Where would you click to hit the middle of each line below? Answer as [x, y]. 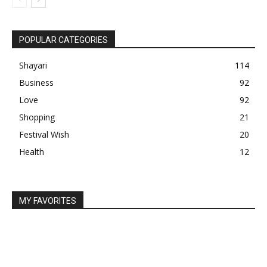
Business [36, 83]
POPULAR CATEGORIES [63, 40]
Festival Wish [44, 135]
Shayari [33, 66]
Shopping [37, 117]
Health [32, 152]
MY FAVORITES [48, 201]
